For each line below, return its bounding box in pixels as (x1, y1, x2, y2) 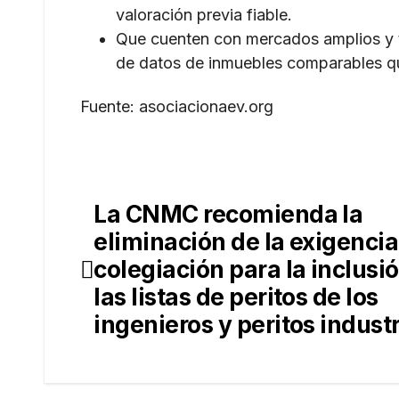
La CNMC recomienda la (94, 199, 363, 229)
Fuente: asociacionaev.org (80, 97, 273, 117)
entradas (79, 273, 198, 309)
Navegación (79, 200, 240, 236)
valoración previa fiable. (116, 5, 292, 25)
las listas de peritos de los (94, 282, 379, 312)
